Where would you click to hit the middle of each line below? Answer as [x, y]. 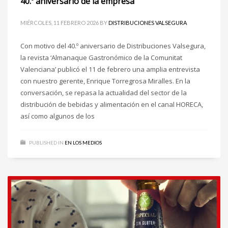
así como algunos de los [58, 116]
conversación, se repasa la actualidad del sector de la [104, 93]
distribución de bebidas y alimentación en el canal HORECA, [112, 105]
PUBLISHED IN [46, 143]
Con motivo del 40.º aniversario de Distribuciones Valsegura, [113, 46]
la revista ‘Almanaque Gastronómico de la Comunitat [101, 58]
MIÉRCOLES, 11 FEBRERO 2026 [60, 23]
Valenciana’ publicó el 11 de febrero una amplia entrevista [110, 69]
